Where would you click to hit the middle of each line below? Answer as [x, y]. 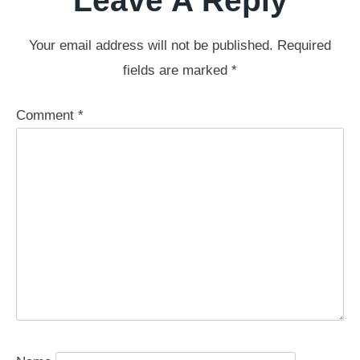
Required [304, 45]
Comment [47, 116]
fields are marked [177, 70]
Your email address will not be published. [151, 45]
